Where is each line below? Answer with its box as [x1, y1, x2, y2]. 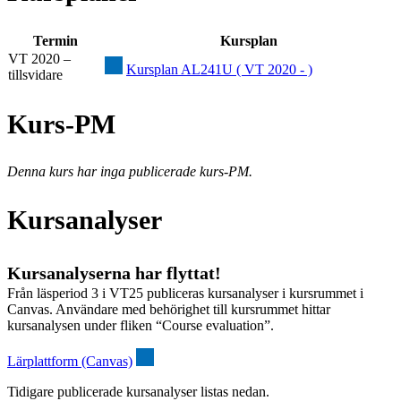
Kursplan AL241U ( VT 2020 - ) [126, 61, 312, 77]
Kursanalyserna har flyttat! [7, 263, 221, 284]
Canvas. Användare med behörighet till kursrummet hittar [7, 302, 330, 318]
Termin [33, 32, 78, 48]
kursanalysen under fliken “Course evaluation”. [7, 318, 274, 334]
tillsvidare [8, 66, 63, 82]
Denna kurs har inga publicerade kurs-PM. [7, 164, 252, 180]
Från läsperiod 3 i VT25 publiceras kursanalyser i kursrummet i [7, 286, 363, 302]
